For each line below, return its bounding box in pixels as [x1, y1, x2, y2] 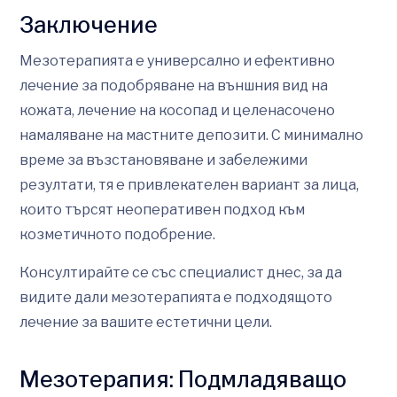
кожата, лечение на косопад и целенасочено [19, 101, 335, 119]
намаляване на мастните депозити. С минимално [19, 126, 363, 144]
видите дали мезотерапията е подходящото [19, 288, 332, 306]
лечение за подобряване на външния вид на [19, 76, 328, 94]
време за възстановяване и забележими [19, 151, 307, 168]
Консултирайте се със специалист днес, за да [19, 263, 342, 281]
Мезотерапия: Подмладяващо [19, 365, 346, 393]
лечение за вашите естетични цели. [19, 313, 272, 331]
